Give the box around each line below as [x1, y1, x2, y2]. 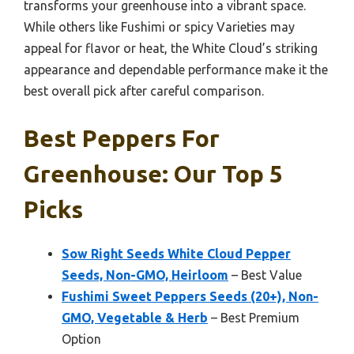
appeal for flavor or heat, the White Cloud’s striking [24, 40, 318, 55]
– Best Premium [208, 310, 299, 325]
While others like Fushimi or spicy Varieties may [24, 19, 295, 34]
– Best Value [228, 267, 302, 282]
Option [62, 331, 101, 346]
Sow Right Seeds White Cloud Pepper [62, 246, 291, 261]
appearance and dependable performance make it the [24, 62, 328, 77]
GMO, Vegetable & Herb [62, 310, 208, 325]
